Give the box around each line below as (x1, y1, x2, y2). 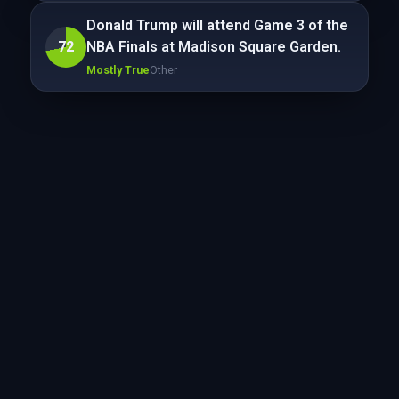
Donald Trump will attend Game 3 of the (85, 17, 348, 34)
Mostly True (85, 63, 150, 77)
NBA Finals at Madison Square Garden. (85, 38, 341, 55)
